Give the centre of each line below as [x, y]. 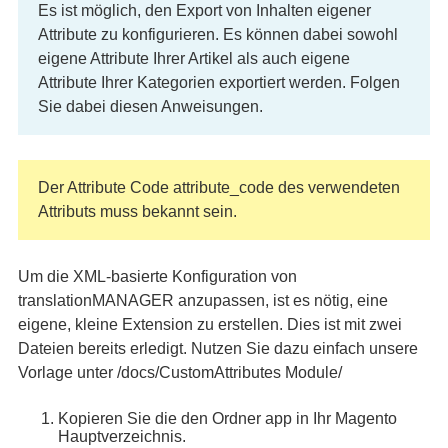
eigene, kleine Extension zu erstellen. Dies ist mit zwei [209, 324]
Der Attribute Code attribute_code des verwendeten [218, 187]
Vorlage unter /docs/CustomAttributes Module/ [179, 372]
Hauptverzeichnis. [121, 436]
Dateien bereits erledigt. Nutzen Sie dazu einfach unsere [217, 348]
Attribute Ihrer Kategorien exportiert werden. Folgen [218, 82]
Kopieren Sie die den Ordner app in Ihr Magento [227, 418]
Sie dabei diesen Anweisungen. [150, 106]
